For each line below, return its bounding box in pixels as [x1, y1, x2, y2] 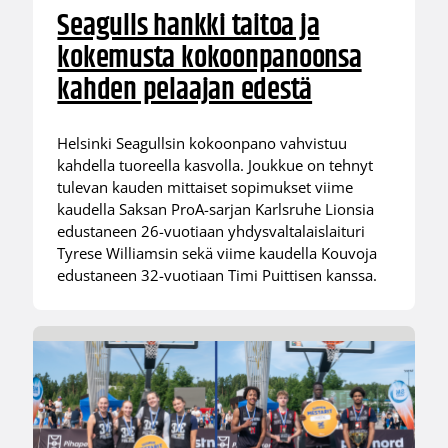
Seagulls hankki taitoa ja [57, 3, 320, 51]
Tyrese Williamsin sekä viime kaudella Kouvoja [57, 243, 378, 264]
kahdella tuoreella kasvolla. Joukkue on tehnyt [57, 155, 374, 176]
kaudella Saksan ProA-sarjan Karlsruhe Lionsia [57, 199, 375, 220]
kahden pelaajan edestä [57, 67, 313, 115]
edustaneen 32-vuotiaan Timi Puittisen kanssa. [57, 265, 378, 286]
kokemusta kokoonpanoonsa [57, 35, 362, 83]
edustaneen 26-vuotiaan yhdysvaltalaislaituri [57, 221, 366, 242]
